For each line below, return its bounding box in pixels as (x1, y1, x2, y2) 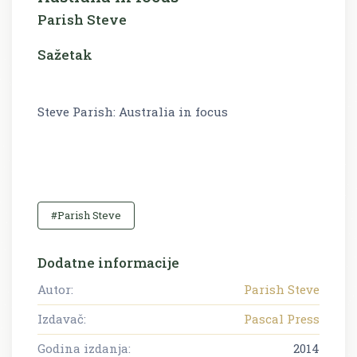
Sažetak (37, 45, 92, 64)
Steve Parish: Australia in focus (37, 103, 228, 120)
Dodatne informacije (37, 253, 179, 272)
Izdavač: (37, 310, 86, 327)
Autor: (37, 280, 73, 297)
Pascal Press (244, 310, 320, 327)
